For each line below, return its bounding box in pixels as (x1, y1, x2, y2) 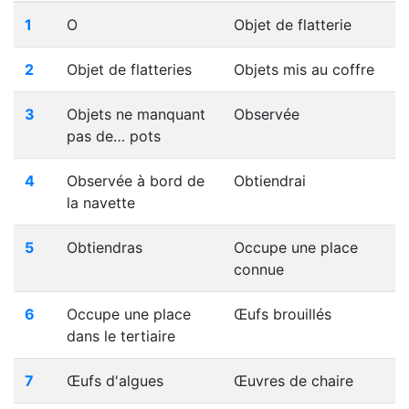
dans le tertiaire (67, 327, 175, 345)
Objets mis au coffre (234, 60, 374, 79)
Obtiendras (67, 238, 142, 257)
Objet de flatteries (67, 60, 192, 79)
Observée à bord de (67, 172, 204, 190)
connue (234, 260, 284, 278)
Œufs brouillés (234, 305, 331, 323)
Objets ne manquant (67, 105, 205, 123)
